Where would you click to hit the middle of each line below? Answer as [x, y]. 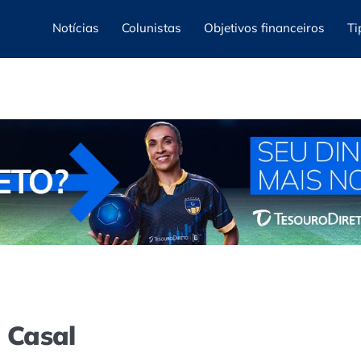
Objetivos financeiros [264, 28]
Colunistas [151, 28]
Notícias [76, 28]
